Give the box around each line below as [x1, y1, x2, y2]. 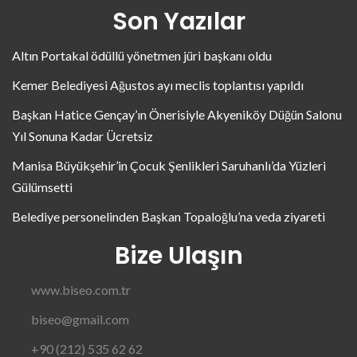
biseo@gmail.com [31, 311, 129, 327]
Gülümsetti [12, 178, 73, 194]
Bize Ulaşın [114, 238, 243, 273]
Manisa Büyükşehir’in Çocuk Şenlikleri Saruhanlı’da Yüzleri [12, 157, 326, 173]
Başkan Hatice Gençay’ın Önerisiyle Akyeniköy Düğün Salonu [12, 106, 342, 122]
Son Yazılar [112, 4, 245, 38]
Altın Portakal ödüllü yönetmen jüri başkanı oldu [12, 47, 272, 63]
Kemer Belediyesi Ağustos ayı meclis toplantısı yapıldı [12, 76, 304, 92]
